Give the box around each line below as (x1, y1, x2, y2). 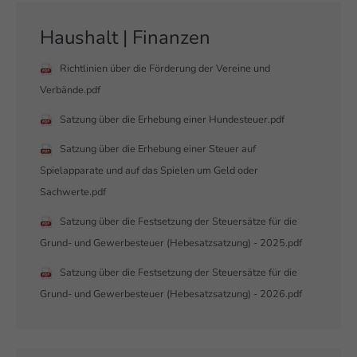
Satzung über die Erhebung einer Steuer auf (60, 142, 256, 156)
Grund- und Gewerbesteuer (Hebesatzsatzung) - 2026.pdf (40, 287, 302, 301)
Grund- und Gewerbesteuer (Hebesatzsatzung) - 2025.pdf (40, 236, 302, 250)
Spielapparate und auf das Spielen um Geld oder (40, 163, 258, 178)
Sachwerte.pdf (40, 185, 106, 199)
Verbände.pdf (40, 83, 100, 97)
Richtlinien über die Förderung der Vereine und (60, 61, 270, 76)
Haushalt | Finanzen (40, 25, 210, 50)
